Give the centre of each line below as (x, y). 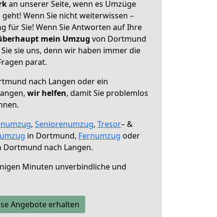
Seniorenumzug (64, 124)
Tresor (109, 124)
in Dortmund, (52, 136)
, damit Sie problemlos (107, 93)
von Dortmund (118, 39)
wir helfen (47, 93)
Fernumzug (100, 136)
